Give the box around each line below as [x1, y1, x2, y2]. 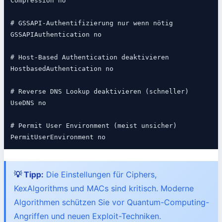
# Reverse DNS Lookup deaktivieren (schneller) [10, 88, 189, 96]
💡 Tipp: [14, 169, 44, 179]
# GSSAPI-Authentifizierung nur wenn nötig [10, 19, 173, 27]
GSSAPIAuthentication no [10, 31, 102, 39]
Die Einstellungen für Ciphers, [46, 169, 157, 179]
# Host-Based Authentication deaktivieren [10, 54, 169, 61]
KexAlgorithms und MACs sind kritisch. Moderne [14, 183, 194, 193]
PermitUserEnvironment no [10, 133, 106, 141]
